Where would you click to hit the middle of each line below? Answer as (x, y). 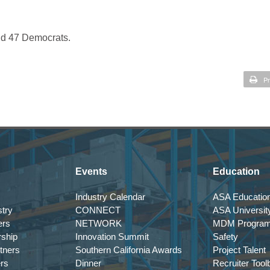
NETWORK (99, 223)
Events (91, 171)
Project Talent (239, 250)
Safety (225, 237)
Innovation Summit (112, 237)
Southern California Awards (129, 250)
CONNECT (98, 210)
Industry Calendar (110, 197)
